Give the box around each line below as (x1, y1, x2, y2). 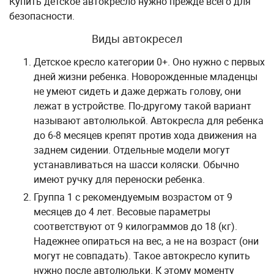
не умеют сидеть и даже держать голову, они (34, 84, 241, 98)
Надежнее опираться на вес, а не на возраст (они (34, 234, 259, 248)
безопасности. (9, 9, 75, 23)
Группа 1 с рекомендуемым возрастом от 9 (34, 190, 232, 204)
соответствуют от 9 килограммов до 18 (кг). (34, 220, 237, 233)
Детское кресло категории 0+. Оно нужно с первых (34, 55, 265, 68)
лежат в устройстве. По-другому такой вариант (34, 99, 251, 113)
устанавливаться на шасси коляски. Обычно (34, 158, 239, 171)
